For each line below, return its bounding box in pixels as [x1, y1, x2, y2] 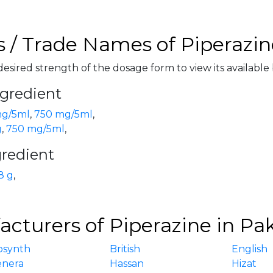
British [110, 243, 141, 255]
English [232, 243, 268, 255]
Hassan [110, 258, 144, 269]
